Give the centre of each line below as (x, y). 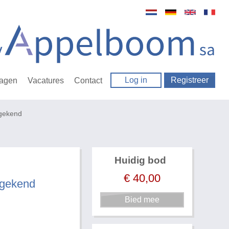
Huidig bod (141, 161)
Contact (88, 80)
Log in (136, 80)
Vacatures (46, 80)
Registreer (190, 80)
